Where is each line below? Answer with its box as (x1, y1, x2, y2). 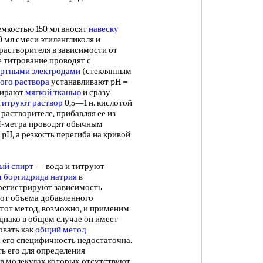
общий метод (35, 224, 86, 235)
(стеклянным (80, 66, 131, 76)
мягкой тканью (25, 87, 81, 97)
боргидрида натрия (4, 171, 77, 182)
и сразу (81, 87, 110, 97)
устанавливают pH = (49, 76, 127, 87)
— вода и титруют (33, 161, 104, 171)
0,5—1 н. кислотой (63, 97, 132, 108)
